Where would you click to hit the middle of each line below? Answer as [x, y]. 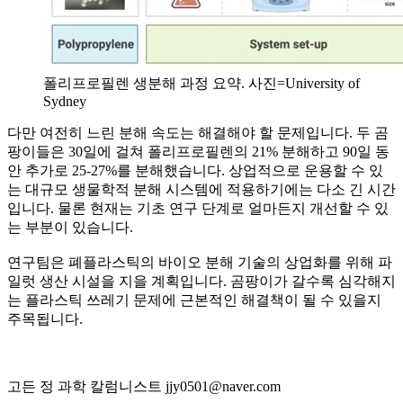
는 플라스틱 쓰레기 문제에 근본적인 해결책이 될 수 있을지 [194, 300]
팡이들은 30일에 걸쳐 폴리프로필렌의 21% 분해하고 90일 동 [198, 151]
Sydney [65, 101]
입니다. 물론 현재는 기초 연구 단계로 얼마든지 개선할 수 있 [198, 208]
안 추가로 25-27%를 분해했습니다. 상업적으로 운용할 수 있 [195, 170]
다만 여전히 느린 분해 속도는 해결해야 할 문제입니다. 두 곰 [198, 132]
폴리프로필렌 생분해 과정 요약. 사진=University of [201, 83]
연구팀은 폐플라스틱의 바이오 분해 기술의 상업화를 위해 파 [200, 262]
